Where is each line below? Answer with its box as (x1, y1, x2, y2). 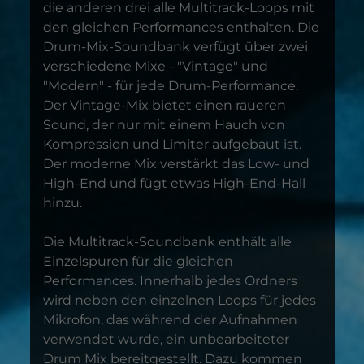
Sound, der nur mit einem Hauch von (42, 117, 285, 132)
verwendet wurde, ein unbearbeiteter (42, 331, 289, 347)
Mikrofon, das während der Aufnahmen (42, 312, 297, 327)
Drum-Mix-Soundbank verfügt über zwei (42, 39, 308, 54)
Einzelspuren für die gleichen (42, 253, 233, 269)
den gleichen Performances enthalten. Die (42, 19, 319, 35)
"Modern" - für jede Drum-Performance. (42, 78, 298, 93)
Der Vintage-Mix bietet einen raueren (42, 97, 286, 113)
